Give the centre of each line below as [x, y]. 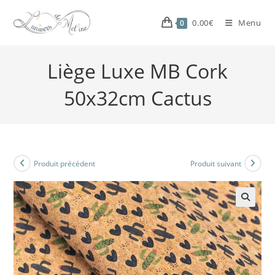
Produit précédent [65, 163]
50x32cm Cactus [137, 98]
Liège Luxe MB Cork [137, 71]
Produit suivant [215, 163]
